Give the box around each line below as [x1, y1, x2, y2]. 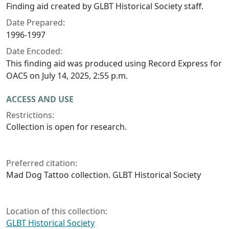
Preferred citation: [6, 157, 77, 169]
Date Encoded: [6, 45, 62, 57]
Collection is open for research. [6, 121, 127, 133]
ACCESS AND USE [6, 94, 74, 105]
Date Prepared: [6, 17, 65, 29]
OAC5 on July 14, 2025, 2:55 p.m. [6, 70, 128, 82]
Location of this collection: [6, 205, 107, 217]
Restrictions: [6, 109, 54, 121]
